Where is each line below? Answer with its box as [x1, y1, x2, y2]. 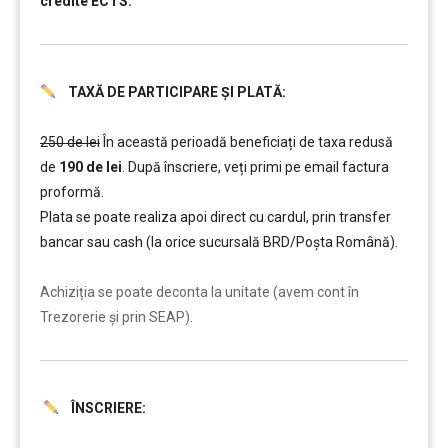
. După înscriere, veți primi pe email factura [122, 159, 389, 175]
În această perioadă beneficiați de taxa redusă [100, 134, 393, 150]
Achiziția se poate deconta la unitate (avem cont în [40, 284, 359, 300]
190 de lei [59, 159, 122, 175]
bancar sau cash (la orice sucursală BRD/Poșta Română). [40, 234, 398, 250]
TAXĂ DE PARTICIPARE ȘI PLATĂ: [55, 84, 286, 100]
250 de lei [40, 134, 100, 150]
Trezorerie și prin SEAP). [40, 309, 193, 325]
